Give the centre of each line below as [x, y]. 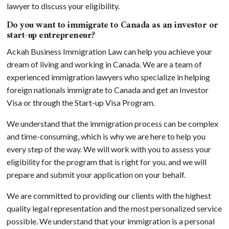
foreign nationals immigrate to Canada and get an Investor [107, 89]
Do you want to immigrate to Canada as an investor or [112, 25]
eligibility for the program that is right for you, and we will [106, 162]
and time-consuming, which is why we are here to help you [106, 136]
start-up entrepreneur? [51, 35]
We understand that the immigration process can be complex [112, 123]
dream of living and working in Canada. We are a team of [104, 64]
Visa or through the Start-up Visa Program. [81, 102]
